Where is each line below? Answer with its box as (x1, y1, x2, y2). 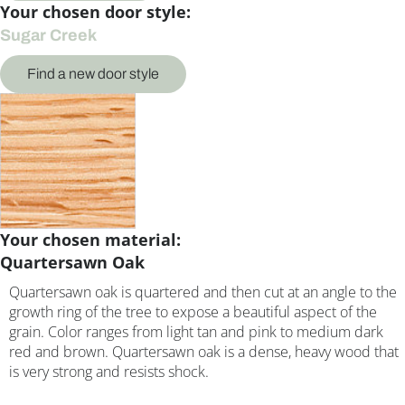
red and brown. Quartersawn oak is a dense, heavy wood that (9, 342, 399, 363)
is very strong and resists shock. (9, 362, 209, 382)
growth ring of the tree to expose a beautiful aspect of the (9, 302, 377, 323)
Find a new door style (27, 66, 159, 82)
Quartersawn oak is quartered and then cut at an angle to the (9, 282, 397, 303)
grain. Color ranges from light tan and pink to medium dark (9, 322, 383, 343)
